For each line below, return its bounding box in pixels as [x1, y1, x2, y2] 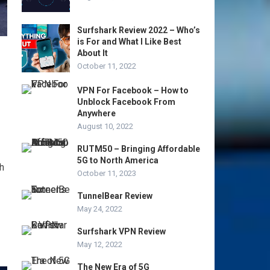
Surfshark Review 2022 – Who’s [77, 25, 200, 35]
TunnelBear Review [77, 190, 152, 201]
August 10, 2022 [77, 121, 133, 131]
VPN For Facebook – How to [77, 85, 189, 95]
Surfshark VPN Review [77, 226, 166, 236]
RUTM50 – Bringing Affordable [77, 143, 200, 154]
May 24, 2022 [77, 204, 122, 213]
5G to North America [77, 155, 159, 165]
